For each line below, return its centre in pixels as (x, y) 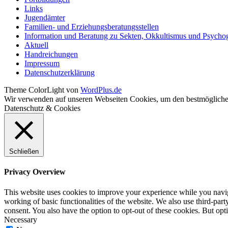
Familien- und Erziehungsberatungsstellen (92, 27)
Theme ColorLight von (42, 90)
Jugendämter (45, 18)
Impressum (42, 64)
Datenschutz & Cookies (42, 108)
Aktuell (36, 45)
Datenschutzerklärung (60, 73)
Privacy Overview (35, 172)
